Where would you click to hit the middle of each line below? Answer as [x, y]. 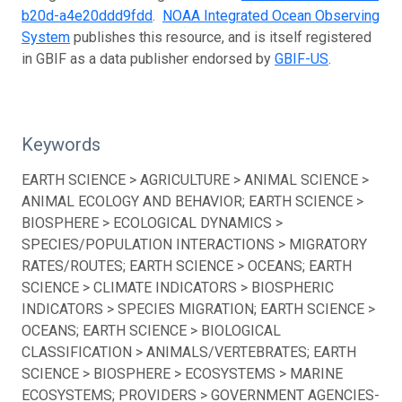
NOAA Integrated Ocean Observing [271, 15]
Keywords [61, 144]
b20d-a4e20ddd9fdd [87, 15]
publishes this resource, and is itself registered [221, 37]
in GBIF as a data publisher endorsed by [148, 58]
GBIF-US [301, 58]
